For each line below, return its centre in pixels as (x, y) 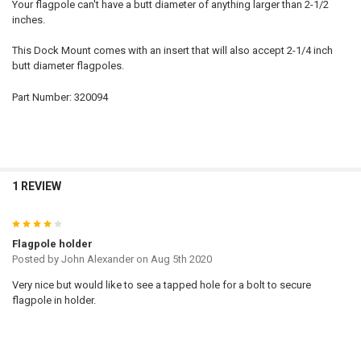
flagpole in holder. (54, 301)
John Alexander (97, 259)
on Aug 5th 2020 (172, 259)
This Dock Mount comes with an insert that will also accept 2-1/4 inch (172, 51)
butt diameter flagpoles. (68, 66)
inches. (28, 19)
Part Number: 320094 (60, 97)
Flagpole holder (52, 244)
